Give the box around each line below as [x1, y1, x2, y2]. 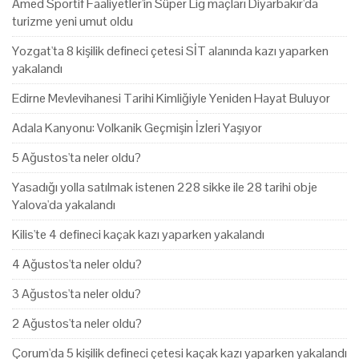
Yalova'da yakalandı [12, 196, 115, 214]
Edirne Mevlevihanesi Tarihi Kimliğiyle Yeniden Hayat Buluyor [12, 90, 330, 107]
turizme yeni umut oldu [12, 13, 133, 30]
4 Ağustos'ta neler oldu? [12, 256, 142, 273]
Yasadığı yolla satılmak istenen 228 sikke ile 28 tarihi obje [12, 179, 317, 196]
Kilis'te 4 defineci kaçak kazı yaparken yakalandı [12, 226, 264, 244]
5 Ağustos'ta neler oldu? [12, 149, 141, 167]
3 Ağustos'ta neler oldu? [12, 285, 141, 303]
